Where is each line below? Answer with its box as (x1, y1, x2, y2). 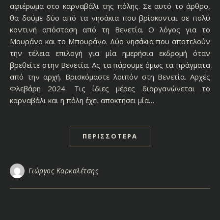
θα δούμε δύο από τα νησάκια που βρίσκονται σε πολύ (10, 12, 210, 23)
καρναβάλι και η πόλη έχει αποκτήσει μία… (10, 95, 154, 105)
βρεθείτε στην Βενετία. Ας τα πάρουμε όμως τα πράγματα (10, 59, 210, 70)
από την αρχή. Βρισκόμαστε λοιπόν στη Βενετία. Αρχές (10, 71, 210, 82)
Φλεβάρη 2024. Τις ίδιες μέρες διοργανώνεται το (10, 83, 210, 93)
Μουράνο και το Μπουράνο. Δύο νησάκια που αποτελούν (10, 36, 210, 46)
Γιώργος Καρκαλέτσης (28, 165, 98, 175)
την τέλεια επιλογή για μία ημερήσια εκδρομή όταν (10, 48, 210, 58)
